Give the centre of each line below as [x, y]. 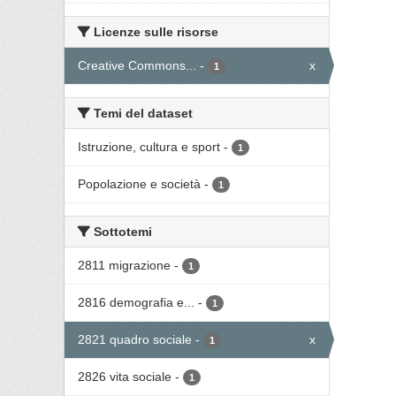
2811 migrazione [124, 265]
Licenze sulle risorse [154, 32]
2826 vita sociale [125, 377]
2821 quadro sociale [135, 339]
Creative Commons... [137, 65]
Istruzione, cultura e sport [149, 147]
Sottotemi [121, 232]
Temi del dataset [141, 113]
